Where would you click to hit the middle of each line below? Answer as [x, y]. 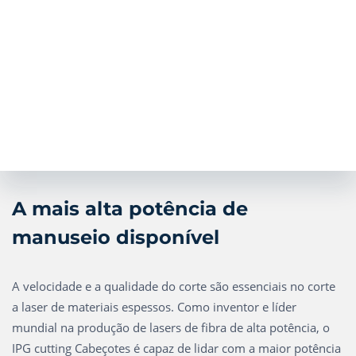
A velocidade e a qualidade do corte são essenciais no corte [174, 286]
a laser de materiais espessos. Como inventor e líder [154, 307]
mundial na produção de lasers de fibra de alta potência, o [171, 327]
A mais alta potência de [130, 209]
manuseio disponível [116, 237]
